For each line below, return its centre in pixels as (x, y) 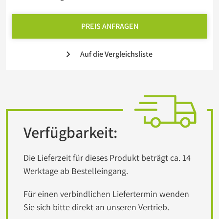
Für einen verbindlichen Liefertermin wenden (106, 194)
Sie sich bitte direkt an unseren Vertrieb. (96, 207)
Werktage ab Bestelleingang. (76, 171)
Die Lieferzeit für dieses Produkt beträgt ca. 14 (107, 158)
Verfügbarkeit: (70, 132)
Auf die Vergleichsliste (116, 54)
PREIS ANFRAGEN (109, 26)
